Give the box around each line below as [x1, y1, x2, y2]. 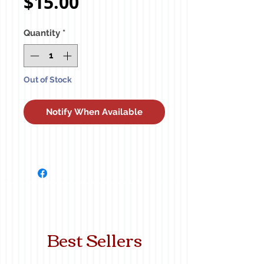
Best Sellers [47, 223, 142, 255]
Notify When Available [46, 106, 143, 117]
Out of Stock [24, 74, 72, 84]
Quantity [24, 28, 60, 38]
